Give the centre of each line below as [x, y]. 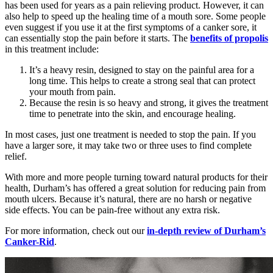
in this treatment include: [52, 49]
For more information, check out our [76, 231]
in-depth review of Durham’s [206, 231]
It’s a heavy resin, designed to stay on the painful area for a [142, 70]
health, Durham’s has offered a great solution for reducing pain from [135, 188]
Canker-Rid [30, 242]
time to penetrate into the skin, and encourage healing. [133, 114]
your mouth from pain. [73, 92]
